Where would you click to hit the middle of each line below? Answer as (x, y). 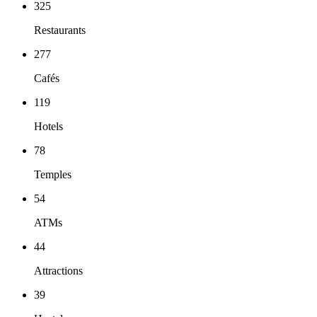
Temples (53, 175)
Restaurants (60, 30)
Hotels (48, 127)
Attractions (58, 271)
